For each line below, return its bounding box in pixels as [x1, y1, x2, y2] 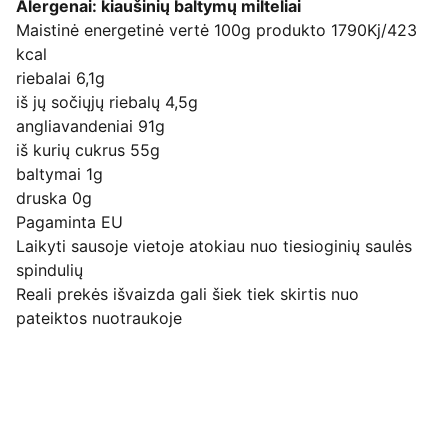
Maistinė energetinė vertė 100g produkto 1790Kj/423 [16, 20, 417, 40]
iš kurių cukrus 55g [16, 140, 160, 160]
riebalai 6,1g [16, 68, 105, 88]
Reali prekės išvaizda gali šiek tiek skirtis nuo [16, 284, 359, 304]
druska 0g [16, 188, 102, 208]
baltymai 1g [16, 164, 103, 184]
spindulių [16, 260, 83, 280]
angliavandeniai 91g [16, 116, 165, 136]
